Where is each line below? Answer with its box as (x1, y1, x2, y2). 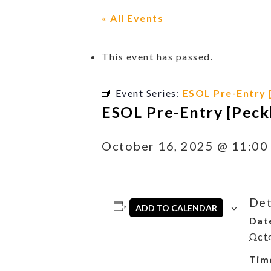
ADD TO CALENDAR (135, 202, 218, 213)
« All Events (102, 11, 163, 24)
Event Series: (115, 87, 183, 99)
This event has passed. (102, 50, 213, 62)
